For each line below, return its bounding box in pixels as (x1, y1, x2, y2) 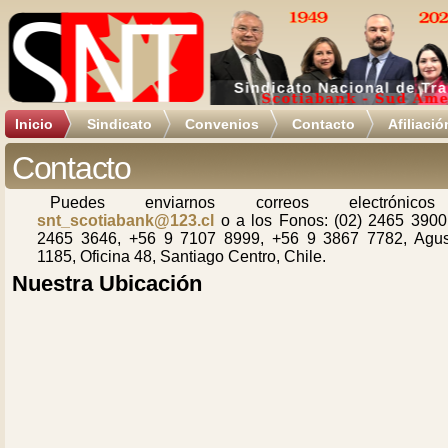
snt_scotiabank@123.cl (37, 212, 215, 229)
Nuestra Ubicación (12, 271, 202, 296)
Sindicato (87, 116, 152, 132)
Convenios (185, 116, 259, 132)
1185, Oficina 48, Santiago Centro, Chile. (37, 248, 327, 265)
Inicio (15, 116, 53, 132)
